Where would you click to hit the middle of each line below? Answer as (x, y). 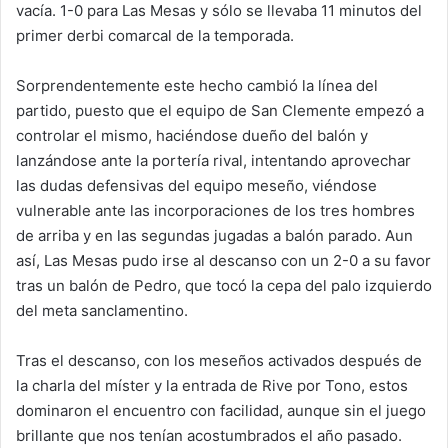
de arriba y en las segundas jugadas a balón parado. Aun (214, 235)
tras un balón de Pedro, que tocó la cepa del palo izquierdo (224, 285)
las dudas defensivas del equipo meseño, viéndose (196, 185)
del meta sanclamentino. (102, 310)
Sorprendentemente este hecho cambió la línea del (197, 85)
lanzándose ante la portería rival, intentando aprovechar (213, 160)
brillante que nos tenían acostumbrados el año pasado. (209, 435)
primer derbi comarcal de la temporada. (155, 35)
